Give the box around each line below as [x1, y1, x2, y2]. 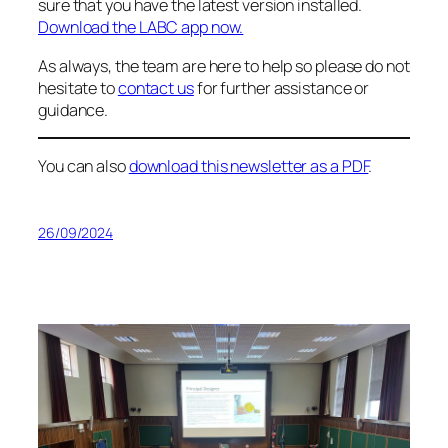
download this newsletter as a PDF [128, 155, 369, 178]
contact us [117, 76, 194, 99]
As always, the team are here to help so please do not [38, 54, 410, 77]
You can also [38, 155, 129, 178]
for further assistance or [193, 76, 370, 99]
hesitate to [38, 76, 118, 99]
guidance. [38, 98, 109, 121]
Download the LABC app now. [38, 16, 244, 39]
